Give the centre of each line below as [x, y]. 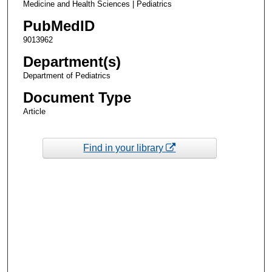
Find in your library [125, 148]
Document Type [77, 98]
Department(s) [72, 62]
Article [34, 112]
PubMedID [59, 26]
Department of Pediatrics [66, 76]
